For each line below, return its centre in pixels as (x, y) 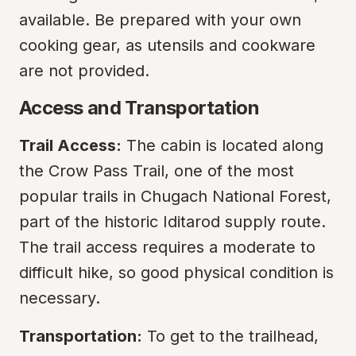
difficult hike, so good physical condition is (176, 273)
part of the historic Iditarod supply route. (172, 222)
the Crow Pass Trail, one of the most (157, 171)
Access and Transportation (139, 108)
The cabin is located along (222, 145)
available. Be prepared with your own (160, 20)
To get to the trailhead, (230, 336)
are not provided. (84, 71)
